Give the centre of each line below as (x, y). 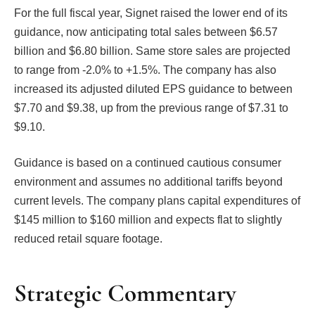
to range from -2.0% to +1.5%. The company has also (145, 70)
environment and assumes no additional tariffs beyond (148, 182)
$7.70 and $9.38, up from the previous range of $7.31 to (151, 108)
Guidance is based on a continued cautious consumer (148, 163)
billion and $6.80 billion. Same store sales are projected (152, 51)
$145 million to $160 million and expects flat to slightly (148, 220)
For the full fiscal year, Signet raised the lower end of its (151, 13)
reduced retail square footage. (88, 239)
